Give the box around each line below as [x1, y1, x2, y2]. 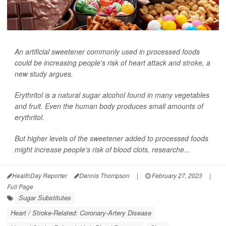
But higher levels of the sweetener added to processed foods [15, 133, 208, 144]
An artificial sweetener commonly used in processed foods [15, 46, 200, 57]
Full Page [7, 182, 33, 191]
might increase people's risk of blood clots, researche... [15, 144, 190, 155]
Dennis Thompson [79, 171, 130, 180]
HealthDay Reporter [12, 171, 67, 180]
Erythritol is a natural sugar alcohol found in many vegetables [15, 90, 209, 100]
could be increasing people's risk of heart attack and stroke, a [15, 58, 210, 68]
